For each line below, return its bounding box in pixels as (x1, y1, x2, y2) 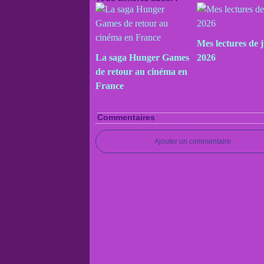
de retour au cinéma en (95, 67, 187, 77)
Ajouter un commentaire (154, 137, 231, 146)
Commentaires (97, 113, 155, 122)
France (95, 81, 124, 91)
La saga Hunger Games (95, 52, 189, 62)
